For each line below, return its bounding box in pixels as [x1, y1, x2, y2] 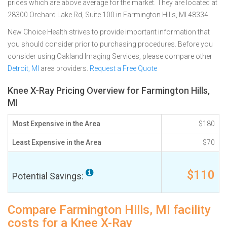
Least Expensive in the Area [12, 138, 101, 146]
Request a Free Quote [90, 64, 157, 72]
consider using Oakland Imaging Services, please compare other [8, 52, 212, 60]
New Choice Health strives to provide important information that [8, 28, 210, 36]
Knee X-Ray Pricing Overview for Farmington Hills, [8, 85, 210, 96]
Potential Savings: [12, 171, 86, 181]
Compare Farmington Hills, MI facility [8, 203, 211, 217]
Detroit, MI [8, 64, 39, 72]
